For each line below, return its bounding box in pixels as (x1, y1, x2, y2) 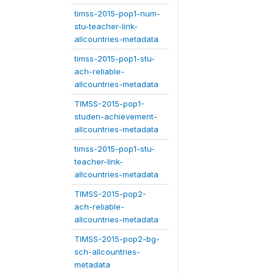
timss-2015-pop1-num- (74, 9, 160, 18)
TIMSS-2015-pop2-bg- (74, 234, 160, 244)
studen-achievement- (74, 112, 157, 121)
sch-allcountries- (74, 247, 140, 257)
